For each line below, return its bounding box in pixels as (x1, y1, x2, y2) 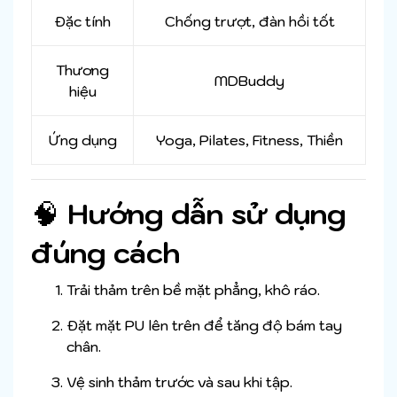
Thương (56, 61, 109, 80)
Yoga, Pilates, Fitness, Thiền (156, 131, 343, 150)
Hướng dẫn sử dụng (67, 195, 346, 233)
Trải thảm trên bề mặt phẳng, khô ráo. (66, 281, 320, 300)
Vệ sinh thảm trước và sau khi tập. (66, 373, 292, 392)
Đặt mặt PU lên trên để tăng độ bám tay (66, 316, 342, 335)
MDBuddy (214, 72, 284, 90)
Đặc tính (54, 12, 111, 31)
